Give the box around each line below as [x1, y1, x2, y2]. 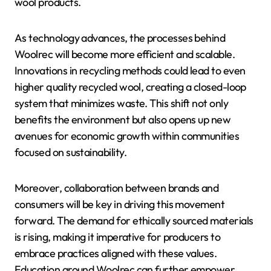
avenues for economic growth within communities [15, 129, 240, 143]
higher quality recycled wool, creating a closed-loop [15, 80, 246, 94]
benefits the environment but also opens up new [15, 113, 231, 127]
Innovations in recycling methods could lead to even [15, 64, 246, 78]
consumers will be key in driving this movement [15, 197, 225, 212]
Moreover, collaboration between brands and [15, 181, 219, 195]
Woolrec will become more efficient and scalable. [15, 47, 235, 62]
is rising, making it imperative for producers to [15, 230, 221, 244]
